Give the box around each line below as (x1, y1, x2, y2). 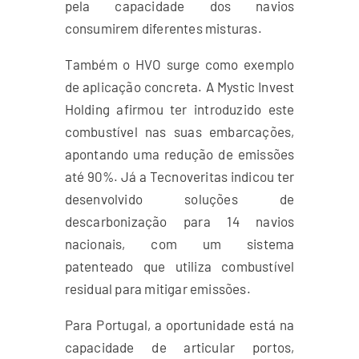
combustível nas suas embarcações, (64, 123, 295, 139)
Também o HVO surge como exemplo (64, 56, 295, 72)
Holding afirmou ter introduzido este (64, 101, 295, 117)
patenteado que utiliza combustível (64, 258, 295, 274)
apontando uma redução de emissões (64, 146, 295, 162)
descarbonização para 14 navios (64, 213, 295, 229)
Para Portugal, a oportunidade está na (64, 317, 295, 333)
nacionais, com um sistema (64, 236, 295, 252)
